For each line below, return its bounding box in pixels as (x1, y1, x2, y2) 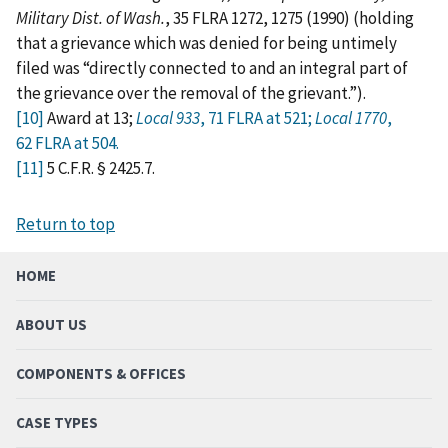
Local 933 (136, 107, 200, 130)
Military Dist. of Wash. (16, 7, 165, 30)
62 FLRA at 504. (16, 132, 119, 155)
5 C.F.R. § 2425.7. (44, 157, 155, 180)
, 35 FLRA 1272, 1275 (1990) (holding (165, 7, 414, 30)
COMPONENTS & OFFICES (16, 364, 186, 384)
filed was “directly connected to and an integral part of (16, 57, 408, 80)
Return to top (16, 213, 115, 236)
